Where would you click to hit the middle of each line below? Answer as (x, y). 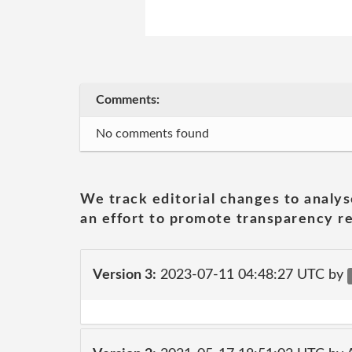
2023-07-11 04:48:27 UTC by (252, 275)
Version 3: (125, 275)
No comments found (152, 134)
